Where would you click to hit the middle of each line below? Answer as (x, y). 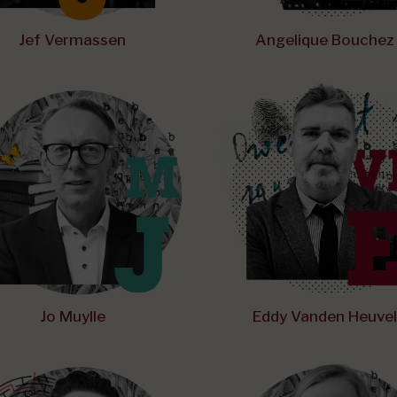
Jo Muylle (72, 316)
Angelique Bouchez (325, 40)
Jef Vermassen (72, 40)
